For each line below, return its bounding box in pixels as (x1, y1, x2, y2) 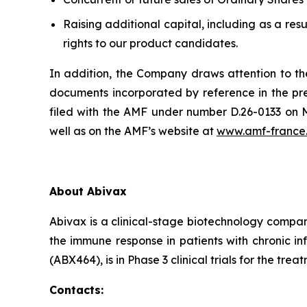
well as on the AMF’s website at (49, 123, 217, 138)
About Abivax (49, 184, 127, 198)
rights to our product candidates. (63, 36, 238, 50)
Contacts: (49, 282, 103, 297)
